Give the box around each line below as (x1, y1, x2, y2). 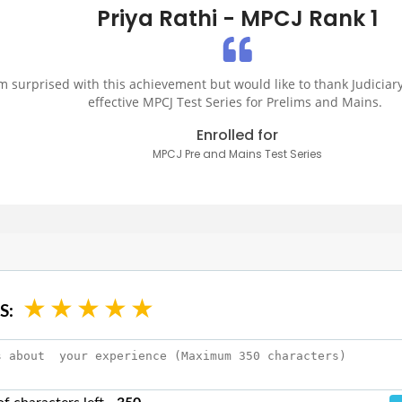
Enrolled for (197, 125, 279, 146)
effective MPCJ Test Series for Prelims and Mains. (88, 93, 383, 111)
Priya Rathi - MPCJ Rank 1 (97, 4, 379, 34)
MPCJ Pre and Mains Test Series (153, 146, 323, 162)
